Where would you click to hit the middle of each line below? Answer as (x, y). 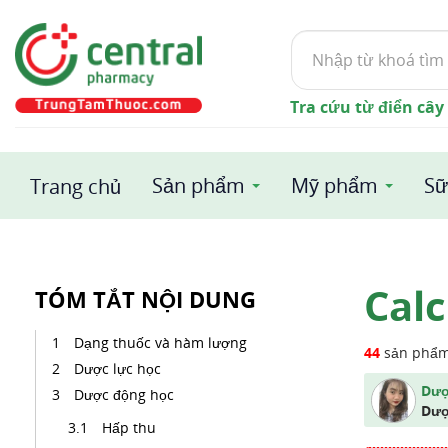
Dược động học (126, 394)
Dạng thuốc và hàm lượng (162, 342)
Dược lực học (119, 368)
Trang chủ (75, 186)
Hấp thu (129, 427)
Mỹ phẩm (334, 185)
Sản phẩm (198, 185)
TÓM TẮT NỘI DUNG (145, 299)
